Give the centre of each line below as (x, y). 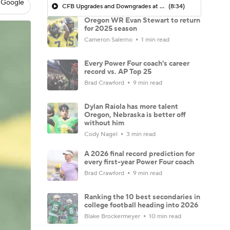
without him (104, 123)
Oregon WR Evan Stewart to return (142, 20)
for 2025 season (111, 28)
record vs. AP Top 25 (118, 72)
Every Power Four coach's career (137, 63)
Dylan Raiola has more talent (131, 107)
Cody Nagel (102, 134)
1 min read (155, 40)
